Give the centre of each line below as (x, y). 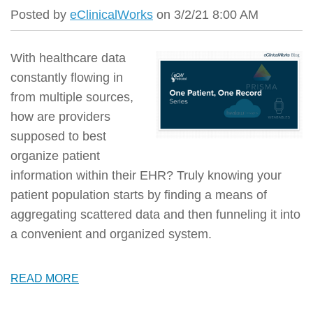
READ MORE (45, 278)
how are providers (60, 117)
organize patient (55, 156)
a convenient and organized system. (111, 234)
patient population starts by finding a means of (139, 195)
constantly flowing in (67, 78)
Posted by (40, 15)
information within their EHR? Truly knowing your (146, 175)
